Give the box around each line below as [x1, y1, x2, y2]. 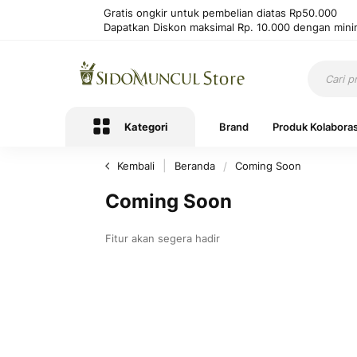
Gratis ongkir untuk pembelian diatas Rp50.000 [104, 6, 337, 19]
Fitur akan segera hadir [105, 232, 220, 245]
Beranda [175, 159, 218, 172]
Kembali [117, 159, 155, 172]
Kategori [124, 120, 168, 133]
